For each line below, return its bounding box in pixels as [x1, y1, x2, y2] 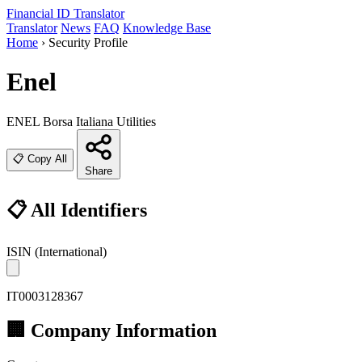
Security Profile [48, 36, 128, 49]
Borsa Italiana [43, 114, 113, 128]
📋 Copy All [13, 152, 67, 165]
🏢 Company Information [6, 319, 217, 341]
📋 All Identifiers [6, 199, 147, 221]
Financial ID [6, 6, 70, 20]
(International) [35, 244, 107, 259]
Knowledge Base [123, 21, 211, 35]
